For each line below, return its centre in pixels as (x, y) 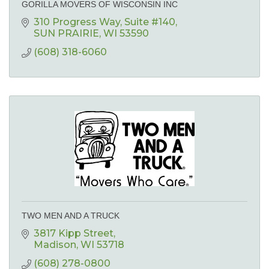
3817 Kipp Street (74, 234)
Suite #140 (150, 22)
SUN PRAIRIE (66, 34)
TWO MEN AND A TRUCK (71, 216)
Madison (55, 245)
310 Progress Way (77, 22)
